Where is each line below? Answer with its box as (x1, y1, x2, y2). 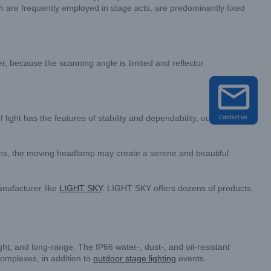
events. (176, 253, 206, 263)
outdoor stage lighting (93, 253, 176, 263)
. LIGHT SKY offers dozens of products (102, 183, 251, 193)
